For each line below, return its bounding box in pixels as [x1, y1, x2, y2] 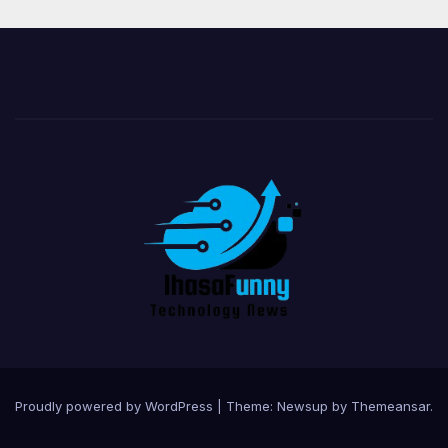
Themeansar [351, 398, 430, 415]
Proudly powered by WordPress [15, 398, 217, 415]
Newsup [277, 398, 328, 415]
